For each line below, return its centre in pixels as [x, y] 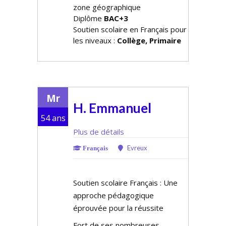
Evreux [136, 148]
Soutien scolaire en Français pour [130, 29]
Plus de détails [99, 132]
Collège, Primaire [149, 40]
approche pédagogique [114, 195]
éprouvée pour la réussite [118, 208]
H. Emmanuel [112, 108]
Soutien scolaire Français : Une [125, 183]
